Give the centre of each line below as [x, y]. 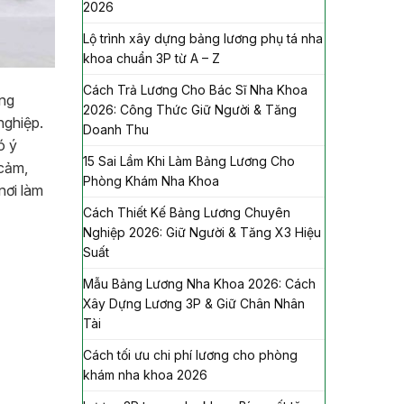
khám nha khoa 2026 [145, 374]
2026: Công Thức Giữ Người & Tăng [190, 109]
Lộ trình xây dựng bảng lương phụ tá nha [203, 38]
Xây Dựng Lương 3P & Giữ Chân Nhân [194, 303]
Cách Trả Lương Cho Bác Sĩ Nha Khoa [195, 89]
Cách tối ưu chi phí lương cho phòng [190, 354]
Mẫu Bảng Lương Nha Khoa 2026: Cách [199, 283]
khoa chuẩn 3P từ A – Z [151, 58]
